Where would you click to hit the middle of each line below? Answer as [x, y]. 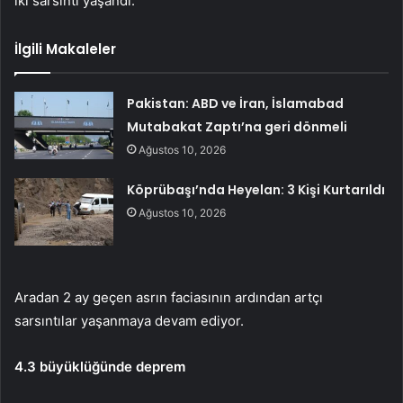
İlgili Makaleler [65, 49]
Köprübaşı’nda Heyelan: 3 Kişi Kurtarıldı [256, 189]
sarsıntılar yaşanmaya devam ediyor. [129, 320]
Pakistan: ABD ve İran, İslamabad [236, 103]
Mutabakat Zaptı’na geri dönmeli [237, 126]
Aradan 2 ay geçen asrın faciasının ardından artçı [169, 297]
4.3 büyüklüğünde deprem [100, 366]
